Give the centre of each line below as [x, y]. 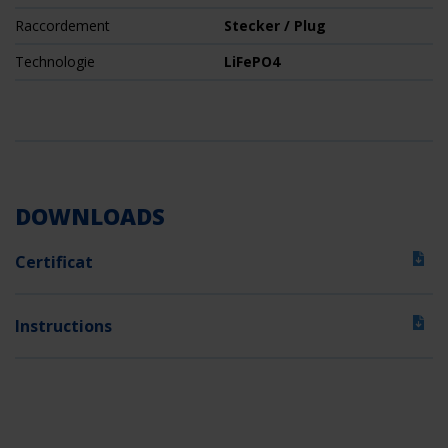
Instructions [63, 326]
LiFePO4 [252, 62]
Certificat [54, 262]
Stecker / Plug [275, 26]
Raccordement [62, 26]
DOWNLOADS [90, 216]
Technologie [55, 62]
